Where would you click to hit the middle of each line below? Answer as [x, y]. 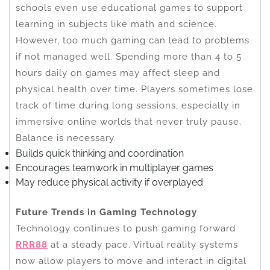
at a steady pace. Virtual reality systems [143, 244]
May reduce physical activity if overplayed [109, 182]
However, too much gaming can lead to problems [133, 40]
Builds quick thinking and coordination [100, 153]
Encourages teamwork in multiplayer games [115, 168]
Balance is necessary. [66, 138]
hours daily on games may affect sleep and [118, 73]
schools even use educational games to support [129, 8]
